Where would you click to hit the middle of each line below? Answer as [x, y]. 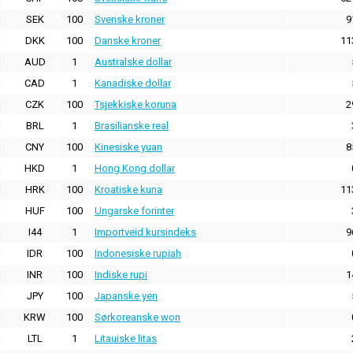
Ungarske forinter [134, 211]
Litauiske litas [126, 339]
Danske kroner [128, 41]
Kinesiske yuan [128, 147]
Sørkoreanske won [137, 318]
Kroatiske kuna [128, 190]
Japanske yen [126, 296]
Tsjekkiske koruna [136, 105]
